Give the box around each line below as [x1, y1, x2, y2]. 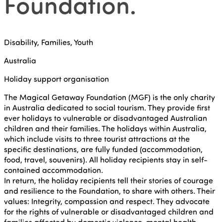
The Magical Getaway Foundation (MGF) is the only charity [4, 92, 215, 102]
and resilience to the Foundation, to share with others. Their [4, 185, 215, 196]
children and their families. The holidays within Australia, [4, 123, 207, 133]
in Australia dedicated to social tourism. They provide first [4, 102, 210, 112]
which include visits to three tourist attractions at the [4, 133, 190, 144]
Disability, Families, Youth [4, 37, 93, 47]
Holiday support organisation [4, 73, 109, 84]
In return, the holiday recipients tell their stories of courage [4, 175, 213, 185]
